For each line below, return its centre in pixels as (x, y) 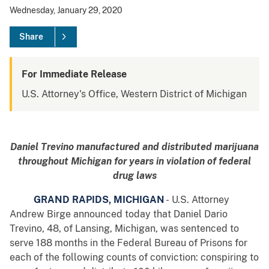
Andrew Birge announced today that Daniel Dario (119, 214)
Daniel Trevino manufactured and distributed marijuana (134, 147)
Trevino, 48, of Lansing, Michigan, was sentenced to (124, 229)
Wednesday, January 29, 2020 (66, 11)
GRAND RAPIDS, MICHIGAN (87, 200)
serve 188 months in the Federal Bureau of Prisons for (128, 243)
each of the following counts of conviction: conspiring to (134, 258)
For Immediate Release (74, 74)
